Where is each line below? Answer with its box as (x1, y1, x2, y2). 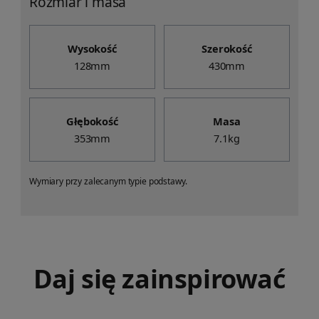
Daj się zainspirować (33, 261, 286, 297)
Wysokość (68, 41, 117, 56)
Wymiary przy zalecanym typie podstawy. (29, 175, 188, 188)
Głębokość (66, 114, 118, 129)
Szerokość (202, 41, 252, 56)
